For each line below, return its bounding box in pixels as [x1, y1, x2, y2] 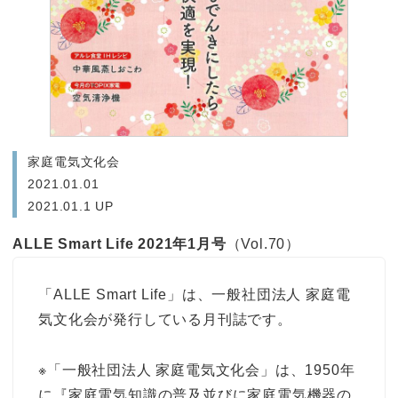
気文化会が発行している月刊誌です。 [38, 311, 292, 327]
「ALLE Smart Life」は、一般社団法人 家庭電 [38, 286, 351, 302]
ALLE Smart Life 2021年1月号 [12, 236, 227, 252]
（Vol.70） [226, 236, 300, 252]
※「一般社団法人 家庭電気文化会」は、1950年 [38, 362, 355, 378]
